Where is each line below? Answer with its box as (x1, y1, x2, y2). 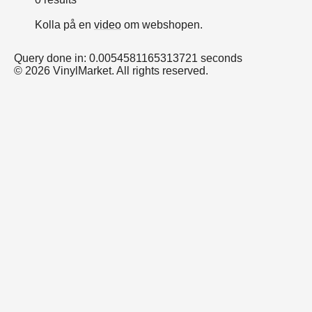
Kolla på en (35, 19, 94, 31)
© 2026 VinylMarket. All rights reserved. (14, 65, 208, 77)
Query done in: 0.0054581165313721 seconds (14, 52, 242, 64)
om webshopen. (121, 19, 203, 31)
